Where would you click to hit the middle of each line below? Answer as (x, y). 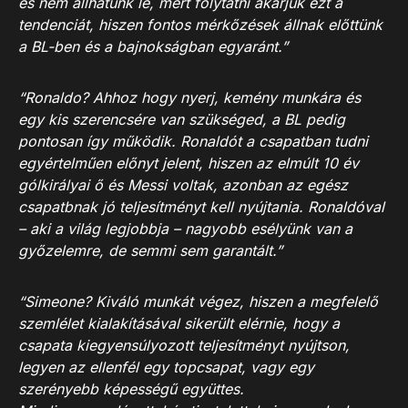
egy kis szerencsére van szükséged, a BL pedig (182, 119)
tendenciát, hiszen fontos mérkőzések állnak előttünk (200, 25)
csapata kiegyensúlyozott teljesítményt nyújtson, (184, 345)
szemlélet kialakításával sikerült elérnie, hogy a (179, 323)
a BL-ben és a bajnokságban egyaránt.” (153, 46)
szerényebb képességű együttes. (131, 389)
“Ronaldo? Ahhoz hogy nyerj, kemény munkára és (189, 97)
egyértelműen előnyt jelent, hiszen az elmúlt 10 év (189, 163)
